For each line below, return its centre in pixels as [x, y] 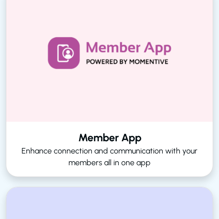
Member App [109, 137]
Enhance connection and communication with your [109, 151]
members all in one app [109, 162]
